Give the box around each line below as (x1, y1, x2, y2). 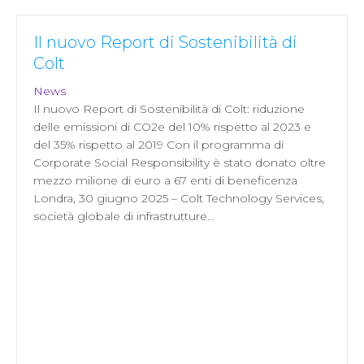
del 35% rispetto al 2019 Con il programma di (33, 136, 284, 152)
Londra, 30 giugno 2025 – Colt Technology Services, (33, 190, 324, 206)
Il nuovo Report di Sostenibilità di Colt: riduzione (33, 101, 305, 116)
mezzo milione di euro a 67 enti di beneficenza (33, 172, 297, 188)
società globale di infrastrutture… (33, 208, 214, 223)
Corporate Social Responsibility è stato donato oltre (33, 154, 326, 170)
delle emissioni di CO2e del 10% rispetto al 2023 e (33, 119, 311, 134)
